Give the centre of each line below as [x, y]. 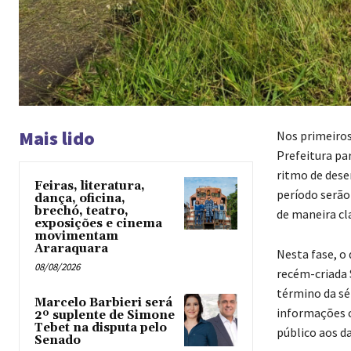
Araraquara [71, 248]
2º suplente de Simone [105, 315]
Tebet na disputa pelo [101, 327]
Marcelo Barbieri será [103, 302]
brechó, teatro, [81, 211]
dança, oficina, [80, 198]
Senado [58, 340]
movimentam [76, 236]
